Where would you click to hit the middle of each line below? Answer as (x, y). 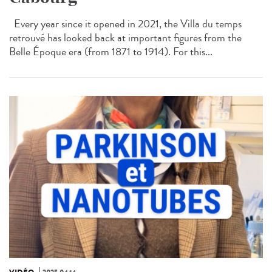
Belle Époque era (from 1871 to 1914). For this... (111, 51)
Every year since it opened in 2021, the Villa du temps (125, 23)
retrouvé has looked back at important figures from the (125, 37)
